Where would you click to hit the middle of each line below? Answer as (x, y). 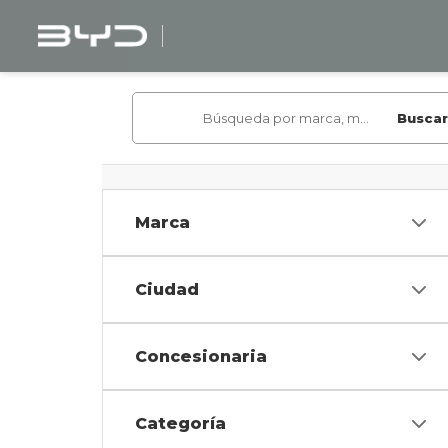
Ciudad (167, 289)
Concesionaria (201, 356)
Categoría (180, 423)
